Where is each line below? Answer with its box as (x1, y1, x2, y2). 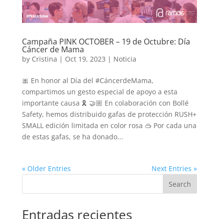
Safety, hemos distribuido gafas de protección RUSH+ (22, 109, 197, 119)
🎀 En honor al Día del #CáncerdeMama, (22, 76, 153, 86)
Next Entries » (152, 164, 197, 174)
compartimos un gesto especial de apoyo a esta (22, 87, 177, 97)
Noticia (113, 54, 136, 64)
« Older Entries (22, 164, 71, 174)
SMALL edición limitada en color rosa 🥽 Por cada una (22, 121, 197, 131)
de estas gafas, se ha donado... (22, 132, 123, 142)
